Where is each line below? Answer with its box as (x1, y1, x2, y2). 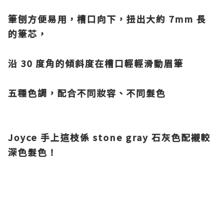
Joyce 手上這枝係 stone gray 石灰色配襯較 (8, 131, 211, 144)
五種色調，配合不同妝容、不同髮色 (8, 86, 166, 99)
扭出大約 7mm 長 (126, 12, 206, 25)
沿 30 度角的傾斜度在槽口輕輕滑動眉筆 (8, 57, 184, 70)
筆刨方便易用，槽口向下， (8, 12, 126, 25)
